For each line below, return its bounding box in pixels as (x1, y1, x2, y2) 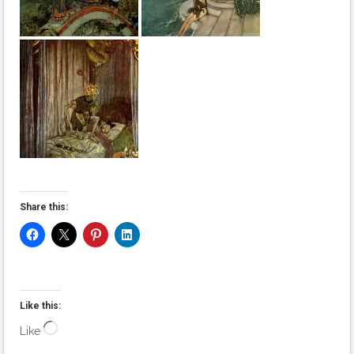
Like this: (20, 299, 61, 311)
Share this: (20, 201, 68, 213)
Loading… (57, 322, 104, 336)
